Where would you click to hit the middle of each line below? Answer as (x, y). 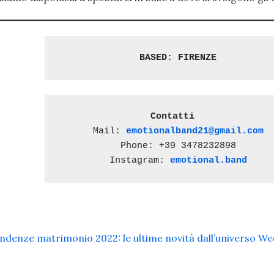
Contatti (176, 116)
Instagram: (139, 160)
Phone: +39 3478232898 (178, 146)
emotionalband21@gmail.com (194, 131)
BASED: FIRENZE (178, 57)
